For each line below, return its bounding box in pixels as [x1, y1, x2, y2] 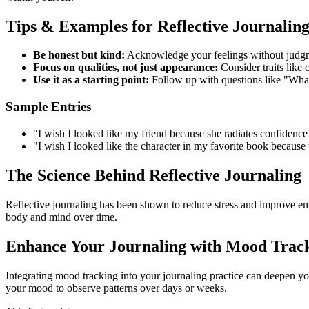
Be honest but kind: [33, 49, 125, 61]
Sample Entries [6, 99, 91, 114]
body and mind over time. [6, 210, 117, 223]
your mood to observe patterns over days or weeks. [6, 281, 227, 294]
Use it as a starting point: [33, 74, 149, 86]
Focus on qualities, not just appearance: [33, 61, 218, 74]
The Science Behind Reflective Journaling [6, 166, 301, 184]
